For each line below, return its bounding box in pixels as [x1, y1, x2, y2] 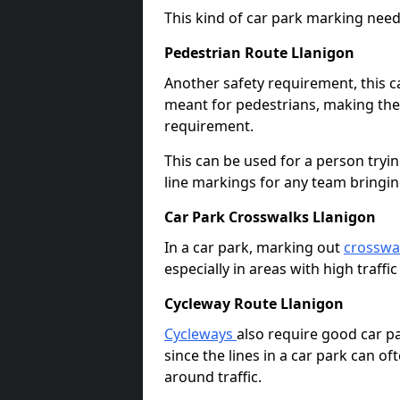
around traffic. [164, 367, 262, 387]
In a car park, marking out [164, 237, 344, 257]
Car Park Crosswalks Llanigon [164, 207, 376, 227]
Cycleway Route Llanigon [164, 294, 344, 313]
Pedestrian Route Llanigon [164, 43, 354, 62]
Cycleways [164, 324, 237, 344]
